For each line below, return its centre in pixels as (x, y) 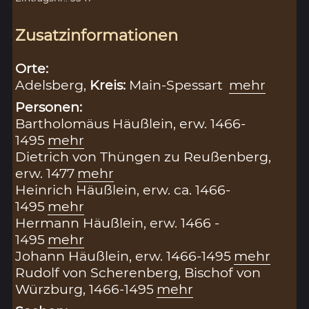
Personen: (49, 107)
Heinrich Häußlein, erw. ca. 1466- (123, 189)
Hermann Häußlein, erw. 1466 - (118, 222)
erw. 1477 (45, 173)
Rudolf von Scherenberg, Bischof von (138, 272)
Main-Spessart (178, 84)
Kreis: (110, 84)
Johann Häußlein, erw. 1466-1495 (123, 256)
